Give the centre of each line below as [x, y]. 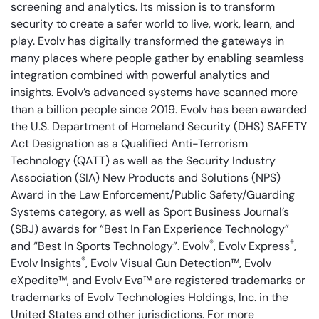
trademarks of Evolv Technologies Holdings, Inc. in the [150, 298]
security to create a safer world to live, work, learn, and [153, 24]
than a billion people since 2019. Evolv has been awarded [159, 110]
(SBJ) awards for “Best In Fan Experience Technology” [150, 229]
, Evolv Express [252, 246]
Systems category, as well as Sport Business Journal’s [150, 212]
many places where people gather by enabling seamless [157, 58]
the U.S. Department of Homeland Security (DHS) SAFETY [159, 127]
